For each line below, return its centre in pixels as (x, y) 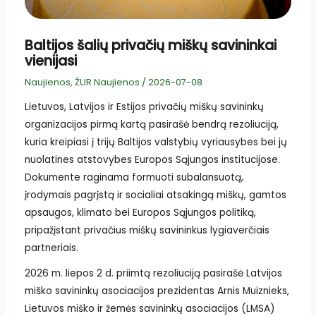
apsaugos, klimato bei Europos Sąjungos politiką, (140, 213)
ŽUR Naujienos (107, 82)
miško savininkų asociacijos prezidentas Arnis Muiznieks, (157, 291)
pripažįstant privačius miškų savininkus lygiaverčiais (147, 231)
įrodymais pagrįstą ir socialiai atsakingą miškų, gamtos (155, 195)
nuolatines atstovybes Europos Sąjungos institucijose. (152, 160)
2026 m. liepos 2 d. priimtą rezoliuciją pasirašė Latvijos (153, 273)
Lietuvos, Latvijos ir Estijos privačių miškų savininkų (144, 107)
